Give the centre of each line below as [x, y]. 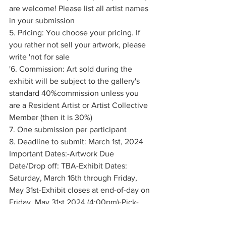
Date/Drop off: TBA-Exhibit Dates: [69, 165]
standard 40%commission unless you [75, 93]
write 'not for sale [39, 56]
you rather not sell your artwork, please [78, 44]
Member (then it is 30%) [51, 117]
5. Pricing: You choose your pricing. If [76, 32]
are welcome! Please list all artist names [80, 8]
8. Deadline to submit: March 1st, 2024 [78, 141]
